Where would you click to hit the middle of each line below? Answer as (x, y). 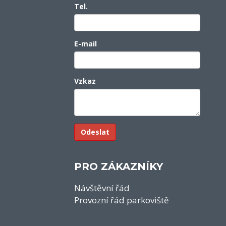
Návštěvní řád (102, 188)
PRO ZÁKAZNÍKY (119, 166)
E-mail (86, 44)
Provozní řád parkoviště (122, 200)
